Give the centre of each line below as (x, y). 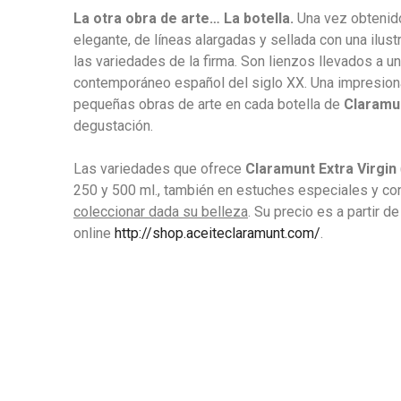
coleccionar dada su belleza (161, 212)
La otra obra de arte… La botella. (185, 18)
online (94, 233)
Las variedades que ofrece (159, 169)
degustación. (113, 126)
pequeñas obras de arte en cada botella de (209, 104)
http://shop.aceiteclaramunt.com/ (218, 233)
